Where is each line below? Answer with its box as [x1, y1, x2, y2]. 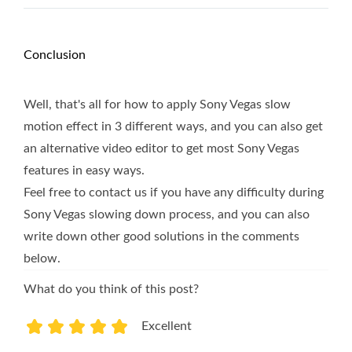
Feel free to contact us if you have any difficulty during [24, 186, 324, 200]
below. [24, 252, 60, 266]
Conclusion [24, 49, 86, 62]
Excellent [141, 320, 192, 333]
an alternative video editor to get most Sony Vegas [24, 142, 299, 156]
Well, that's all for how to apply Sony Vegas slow [24, 98, 291, 112]
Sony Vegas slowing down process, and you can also [24, 208, 310, 222]
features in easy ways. [24, 164, 145, 178]
